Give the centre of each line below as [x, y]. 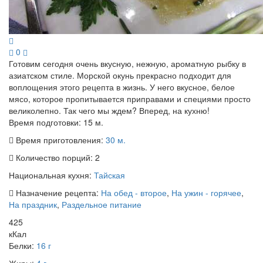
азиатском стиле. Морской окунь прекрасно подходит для [120, 75]
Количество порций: [54, 158]
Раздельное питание [102, 205]
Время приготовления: [60, 140]
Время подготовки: [46, 122]
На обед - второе [134, 193]
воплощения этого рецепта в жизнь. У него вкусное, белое [122, 87]
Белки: [23, 246]
